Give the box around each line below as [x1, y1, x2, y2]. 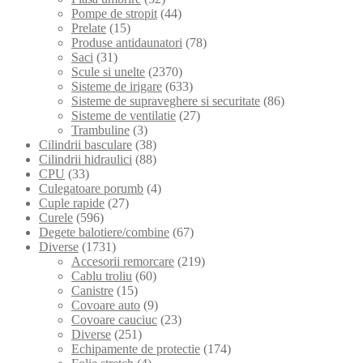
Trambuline [71, 122, 130, 137]
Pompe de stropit [71, 6, 157, 20]
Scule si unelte [71, 64, 145, 79]
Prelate [71, 20, 106, 35]
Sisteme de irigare [71, 79, 162, 93]
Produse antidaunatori [71, 35, 182, 49]
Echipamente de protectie [71, 341, 200, 356]
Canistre [71, 283, 113, 297]
